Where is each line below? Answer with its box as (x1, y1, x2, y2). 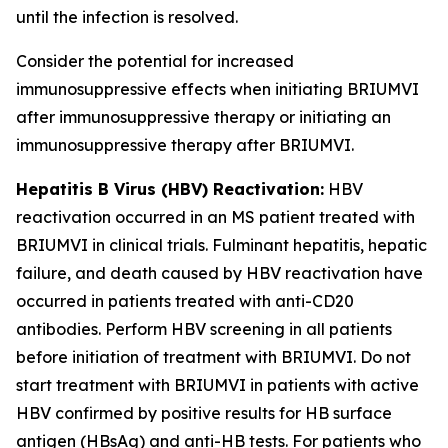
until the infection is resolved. (16, 7, 238, 27)
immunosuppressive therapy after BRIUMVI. (16, 135, 354, 155)
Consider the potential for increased (16, 51, 294, 71)
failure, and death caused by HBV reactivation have (16, 263, 423, 283)
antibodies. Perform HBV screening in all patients (16, 319, 392, 339)
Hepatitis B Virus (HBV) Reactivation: (16, 179, 324, 199)
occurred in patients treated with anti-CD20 (16, 291, 354, 311)
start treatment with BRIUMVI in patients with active (16, 375, 419, 395)
